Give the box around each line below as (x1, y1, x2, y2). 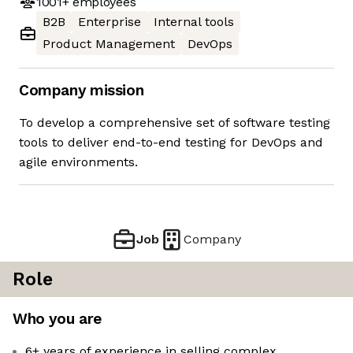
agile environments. (19, 154, 138, 170)
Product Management (43, 36, 175, 52)
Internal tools (154, 14, 234, 30)
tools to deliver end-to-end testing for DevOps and (19, 135, 323, 150)
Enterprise (78, 14, 141, 30)
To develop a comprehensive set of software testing (19, 115, 330, 131)
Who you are (13, 310, 102, 329)
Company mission (19, 81, 144, 100)
